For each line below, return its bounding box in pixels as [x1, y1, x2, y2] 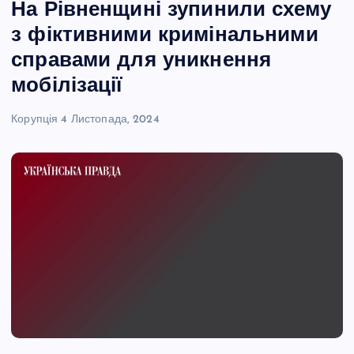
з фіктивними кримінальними [11, 24, 318, 47]
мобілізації [11, 75, 122, 97]
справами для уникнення [11, 50, 272, 72]
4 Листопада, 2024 [61, 113, 160, 126]
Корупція [11, 113, 58, 126]
